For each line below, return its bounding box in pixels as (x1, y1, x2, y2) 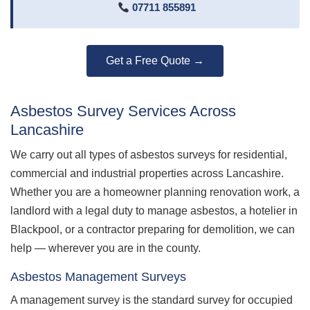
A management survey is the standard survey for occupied (10, 294, 293, 306)
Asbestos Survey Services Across (10, 102, 236, 120)
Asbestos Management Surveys (10, 269, 186, 284)
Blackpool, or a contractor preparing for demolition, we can (10, 223, 295, 235)
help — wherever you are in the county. (10, 241, 201, 254)
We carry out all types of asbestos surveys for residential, (10, 148, 287, 161)
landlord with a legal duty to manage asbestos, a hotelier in (10, 204, 298, 217)
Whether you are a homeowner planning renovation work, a (10, 185, 300, 198)
